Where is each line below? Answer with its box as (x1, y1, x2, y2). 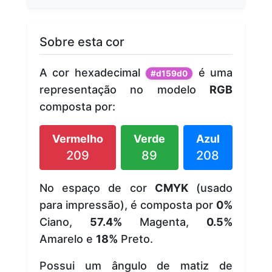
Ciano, (39, 215, 90, 228)
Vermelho (52, 132, 104, 145)
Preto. (118, 232, 153, 245)
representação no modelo (39, 83, 209, 96)
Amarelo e (39, 232, 96, 245)
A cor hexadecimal (39, 66, 146, 79)
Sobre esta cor (39, 34, 124, 49)
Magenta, (122, 215, 206, 228)
